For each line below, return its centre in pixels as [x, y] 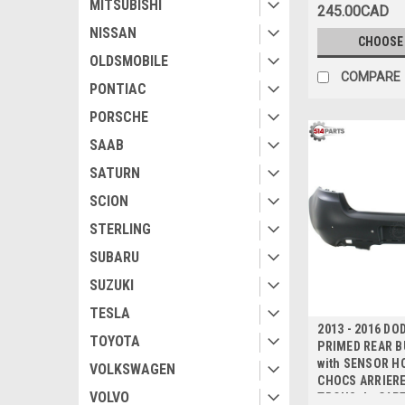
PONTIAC [118, 89]
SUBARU [114, 257]
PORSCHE [119, 117]
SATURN [115, 173]
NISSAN [113, 33]
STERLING [120, 229]
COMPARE [371, 77]
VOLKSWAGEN [132, 369]
